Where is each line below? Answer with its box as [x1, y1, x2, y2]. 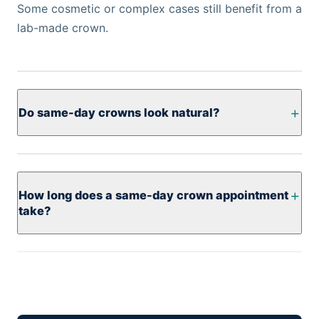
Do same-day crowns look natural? [19, 105, 219, 120]
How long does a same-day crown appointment [19, 188, 288, 202]
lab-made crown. [17, 21, 108, 35]
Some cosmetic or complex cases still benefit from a [17, 1, 302, 16]
